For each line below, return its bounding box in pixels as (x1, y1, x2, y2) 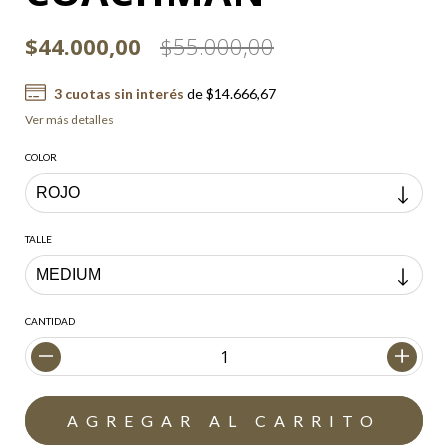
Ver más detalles (25, 112, 114, 127)
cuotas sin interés (61, 85, 184, 102)
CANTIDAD (25, 315, 75, 327)
